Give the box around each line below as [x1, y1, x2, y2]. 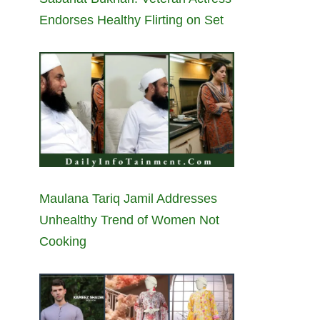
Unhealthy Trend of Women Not [39, 212, 219, 227]
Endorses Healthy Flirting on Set [39, 12, 224, 27]
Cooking [39, 234, 86, 249]
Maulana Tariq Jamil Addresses [39, 191, 217, 206]
